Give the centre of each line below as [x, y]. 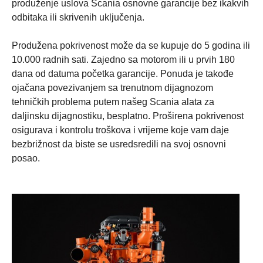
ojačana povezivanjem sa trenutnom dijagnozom [112, 87]
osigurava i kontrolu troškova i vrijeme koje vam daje [120, 130]
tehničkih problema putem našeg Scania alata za [113, 102]
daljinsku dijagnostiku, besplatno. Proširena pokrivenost [128, 116]
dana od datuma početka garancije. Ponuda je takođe [123, 73]
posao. [27, 158]
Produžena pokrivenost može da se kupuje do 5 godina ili [131, 45]
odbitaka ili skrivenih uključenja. [78, 17]
